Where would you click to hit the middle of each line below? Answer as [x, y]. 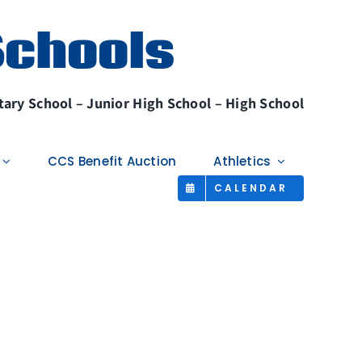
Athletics [242, 162]
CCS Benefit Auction [112, 162]
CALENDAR [251, 188]
